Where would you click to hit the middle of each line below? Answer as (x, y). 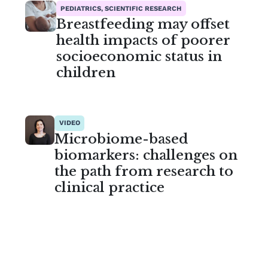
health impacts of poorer (143, 40)
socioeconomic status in (139, 57)
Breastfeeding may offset (143, 24)
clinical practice (110, 187)
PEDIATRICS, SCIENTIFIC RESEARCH (121, 8)
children (86, 73)
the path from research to (144, 171)
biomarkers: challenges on (146, 155)
